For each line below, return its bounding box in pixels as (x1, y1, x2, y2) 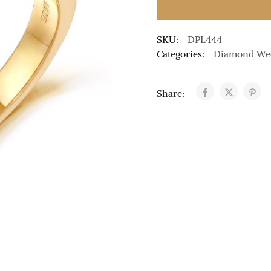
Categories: (156, 48, 204, 60)
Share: (156, 87, 187, 99)
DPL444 (187, 33, 222, 45)
